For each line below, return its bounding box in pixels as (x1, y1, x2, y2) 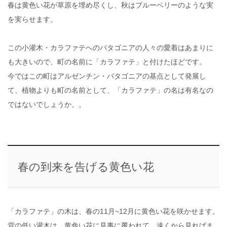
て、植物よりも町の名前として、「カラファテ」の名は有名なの (8, 86, 213, 94)
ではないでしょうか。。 (8, 100, 86, 108)
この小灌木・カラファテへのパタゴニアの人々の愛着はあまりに (8, 43, 213, 52)
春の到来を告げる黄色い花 (17, 160, 154, 173)
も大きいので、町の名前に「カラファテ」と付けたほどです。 (8, 57, 206, 66)
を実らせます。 (8, 15, 57, 23)
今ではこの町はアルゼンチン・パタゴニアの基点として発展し (8, 71, 206, 80)
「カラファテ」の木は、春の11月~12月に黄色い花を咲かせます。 (8, 207, 219, 215)
